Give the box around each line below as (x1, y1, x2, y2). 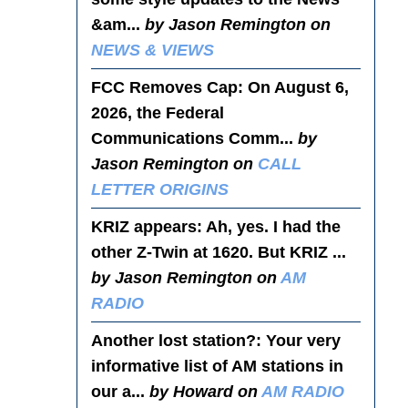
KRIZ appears (90, 217, 197, 236)
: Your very (255, 331, 341, 350)
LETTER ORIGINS (90, 179, 229, 199)
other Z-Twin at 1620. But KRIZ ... (90, 242, 346, 261)
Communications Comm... (90, 128, 298, 148)
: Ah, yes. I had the (196, 217, 341, 236)
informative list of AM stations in (90, 356, 343, 375)
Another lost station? (90, 331, 256, 350)
